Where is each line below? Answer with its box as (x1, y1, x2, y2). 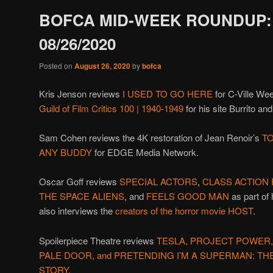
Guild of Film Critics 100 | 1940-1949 (39, 101, 183, 115)
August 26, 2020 (74, 60, 130, 72)
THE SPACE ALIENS (39, 190, 124, 203)
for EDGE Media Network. (92, 145, 199, 158)
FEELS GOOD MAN (146, 190, 229, 203)
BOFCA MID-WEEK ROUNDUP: (39, 9, 272, 32)
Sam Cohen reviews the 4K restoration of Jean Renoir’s (39, 130, 262, 144)
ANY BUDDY (39, 145, 92, 158)
